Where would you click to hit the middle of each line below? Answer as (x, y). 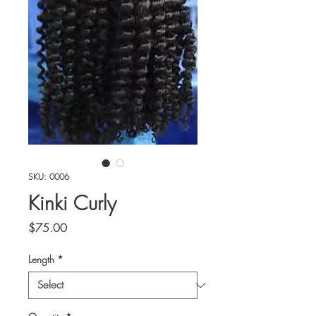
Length (41, 259)
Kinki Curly (72, 203)
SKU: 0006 (49, 177)
